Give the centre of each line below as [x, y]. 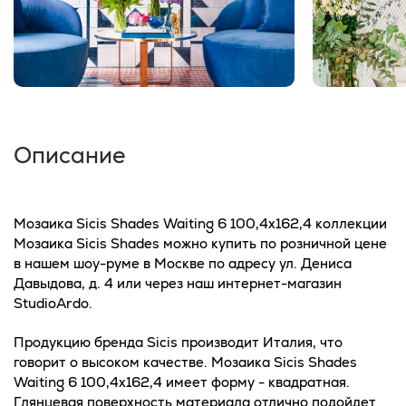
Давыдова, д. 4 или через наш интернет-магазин [178, 283]
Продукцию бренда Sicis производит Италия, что [178, 342]
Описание [70, 155]
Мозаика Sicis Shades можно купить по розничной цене [200, 243]
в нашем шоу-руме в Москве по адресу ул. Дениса [183, 263]
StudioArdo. [53, 303]
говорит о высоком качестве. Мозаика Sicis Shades [185, 362]
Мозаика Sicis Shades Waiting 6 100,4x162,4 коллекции [200, 223]
